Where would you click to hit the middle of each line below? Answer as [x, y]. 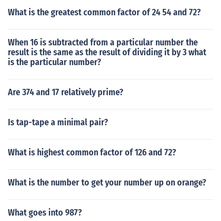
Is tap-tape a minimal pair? [58, 122]
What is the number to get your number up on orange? [107, 183]
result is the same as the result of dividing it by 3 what [107, 52]
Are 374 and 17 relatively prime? [66, 92]
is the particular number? [55, 62]
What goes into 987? [45, 213]
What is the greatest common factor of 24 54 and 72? [104, 12]
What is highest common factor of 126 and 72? [92, 152]
